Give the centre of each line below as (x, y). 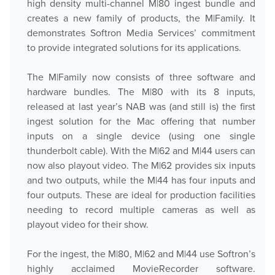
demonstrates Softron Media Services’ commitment (141, 33)
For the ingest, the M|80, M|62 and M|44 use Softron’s (141, 254)
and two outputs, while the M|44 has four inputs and (141, 180)
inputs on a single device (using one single (141, 136)
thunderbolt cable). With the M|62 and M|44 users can (141, 151)
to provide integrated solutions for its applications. (134, 48)
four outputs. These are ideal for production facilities (141, 195)
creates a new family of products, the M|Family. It (141, 18)
